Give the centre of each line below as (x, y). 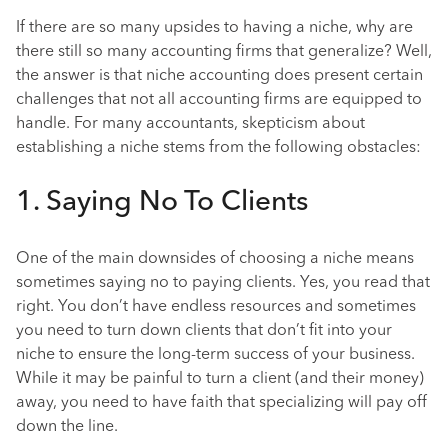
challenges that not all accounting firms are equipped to (219, 100)
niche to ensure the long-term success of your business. (215, 355)
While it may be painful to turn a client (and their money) (220, 379)
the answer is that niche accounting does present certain (219, 76)
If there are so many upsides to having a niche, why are (214, 28)
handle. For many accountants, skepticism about (190, 124)
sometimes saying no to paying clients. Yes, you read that (223, 283)
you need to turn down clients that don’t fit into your (204, 331)
